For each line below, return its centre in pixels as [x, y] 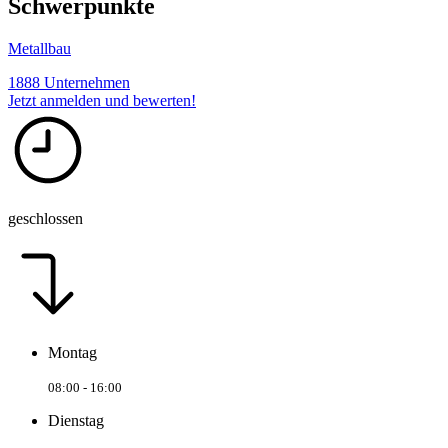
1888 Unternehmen [69, 82]
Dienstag [76, 420]
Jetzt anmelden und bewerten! [102, 100]
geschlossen [45, 218]
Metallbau [39, 48]
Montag [72, 352]
